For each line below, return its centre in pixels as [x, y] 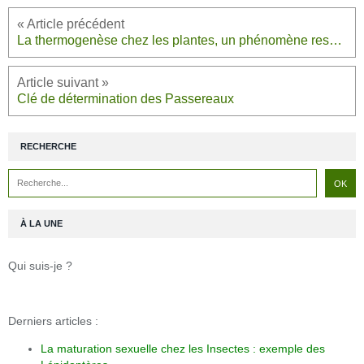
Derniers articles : [53, 321]
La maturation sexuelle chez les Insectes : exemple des [183, 349]
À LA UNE [41, 224]
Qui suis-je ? [40, 266]
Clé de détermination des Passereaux [126, 99]
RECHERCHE [48, 147]
